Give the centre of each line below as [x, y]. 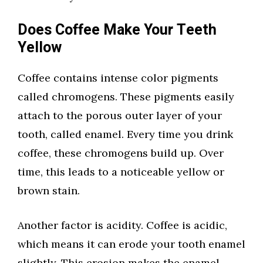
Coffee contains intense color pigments [118, 78]
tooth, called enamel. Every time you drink [125, 134]
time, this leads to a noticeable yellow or [121, 172]
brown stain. [49, 191]
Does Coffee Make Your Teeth [117, 31]
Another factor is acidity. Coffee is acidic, [122, 225]
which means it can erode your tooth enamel [131, 244]
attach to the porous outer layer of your [120, 116]
